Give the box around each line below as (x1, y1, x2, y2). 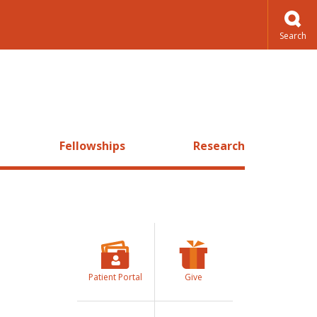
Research (192, 138, 245, 154)
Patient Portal (88, 271, 142, 283)
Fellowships (59, 138, 125, 154)
